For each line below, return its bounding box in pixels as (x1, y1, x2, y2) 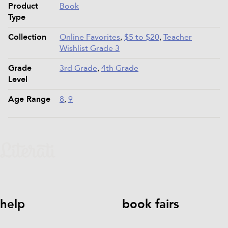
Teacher (163, 31, 192, 43)
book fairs (122, 196, 179, 213)
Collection (8, 31, 46, 43)
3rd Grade (60, 62, 97, 74)
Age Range (8, 93, 50, 105)
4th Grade (101, 62, 138, 74)
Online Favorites (60, 31, 120, 43)
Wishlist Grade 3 (60, 42, 120, 54)
